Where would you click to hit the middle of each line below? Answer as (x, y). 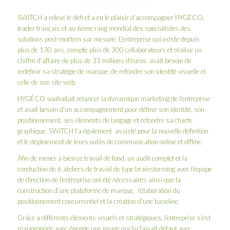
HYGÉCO (31, 99)
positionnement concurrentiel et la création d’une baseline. (98, 202)
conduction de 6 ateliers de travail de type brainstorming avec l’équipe (114, 169)
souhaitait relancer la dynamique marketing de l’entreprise (128, 99)
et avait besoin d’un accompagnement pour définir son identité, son (111, 110)
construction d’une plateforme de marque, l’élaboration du (99, 191)
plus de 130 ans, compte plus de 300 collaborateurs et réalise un (109, 50)
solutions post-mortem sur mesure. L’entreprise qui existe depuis (108, 39)
